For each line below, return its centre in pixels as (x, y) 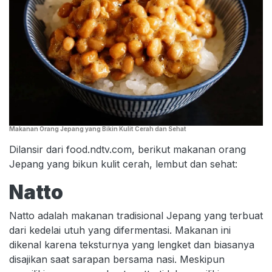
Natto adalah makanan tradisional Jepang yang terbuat (136, 215)
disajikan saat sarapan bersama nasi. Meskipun (117, 259)
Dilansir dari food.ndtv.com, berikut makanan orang (127, 149)
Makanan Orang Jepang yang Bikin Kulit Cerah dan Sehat (98, 128)
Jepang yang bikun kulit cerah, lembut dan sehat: (123, 164)
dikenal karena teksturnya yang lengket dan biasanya (132, 244)
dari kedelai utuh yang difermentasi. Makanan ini (120, 230)
